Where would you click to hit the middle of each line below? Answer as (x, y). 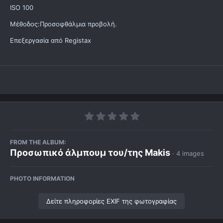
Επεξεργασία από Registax (51, 41)
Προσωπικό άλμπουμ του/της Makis (90, 153)
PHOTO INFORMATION (42, 179)
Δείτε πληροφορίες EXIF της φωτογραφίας (111, 201)
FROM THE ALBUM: (38, 142)
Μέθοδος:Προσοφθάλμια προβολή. (63, 24)
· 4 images (188, 154)
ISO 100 (22, 8)
